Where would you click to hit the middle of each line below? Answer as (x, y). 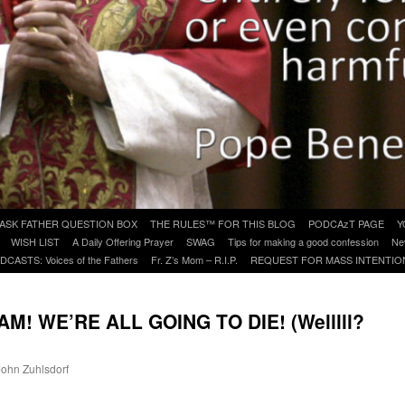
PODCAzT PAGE (346, 223)
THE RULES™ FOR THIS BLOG (223, 223)
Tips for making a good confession (303, 241)
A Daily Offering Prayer (123, 241)
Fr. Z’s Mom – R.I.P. (194, 259)
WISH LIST (35, 241)
